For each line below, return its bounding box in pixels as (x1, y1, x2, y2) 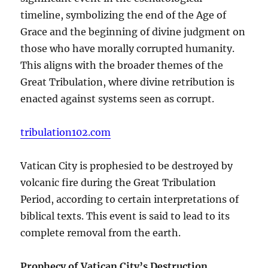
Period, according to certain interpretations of (20, 193, 239, 205)
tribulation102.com (20, 126, 111, 138)
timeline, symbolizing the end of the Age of (20, 8, 227, 21)
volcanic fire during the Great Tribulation (20, 176, 217, 188)
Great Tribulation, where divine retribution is (20, 75, 235, 88)
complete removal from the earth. (20, 226, 181, 239)
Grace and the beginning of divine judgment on (20, 25, 246, 38)
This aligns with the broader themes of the (20, 59, 224, 71)
